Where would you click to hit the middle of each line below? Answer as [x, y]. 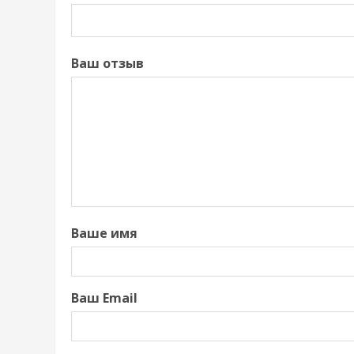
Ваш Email [104, 298]
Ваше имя [104, 233]
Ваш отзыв [107, 64]
